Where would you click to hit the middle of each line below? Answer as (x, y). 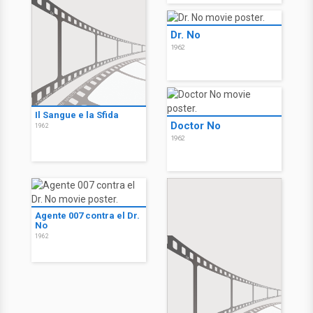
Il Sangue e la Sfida (77, 115)
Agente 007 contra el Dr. (87, 216)
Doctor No (196, 126)
